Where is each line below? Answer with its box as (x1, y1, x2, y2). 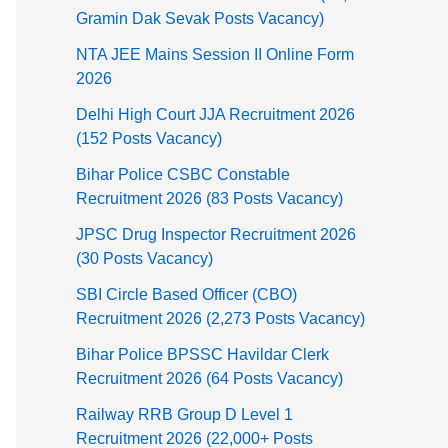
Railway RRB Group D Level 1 (76, 406, 293, 424)
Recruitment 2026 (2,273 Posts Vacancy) (76, 310, 365, 328)
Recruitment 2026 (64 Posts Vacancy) (76, 370, 343, 388)
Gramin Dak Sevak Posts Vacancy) (76, 10, 324, 28)
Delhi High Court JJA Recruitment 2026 (76, 106, 355, 124)
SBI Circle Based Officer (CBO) (76, 286, 297, 304)
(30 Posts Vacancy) (76, 250, 213, 268)
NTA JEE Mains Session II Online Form (76, 46, 354, 64)
